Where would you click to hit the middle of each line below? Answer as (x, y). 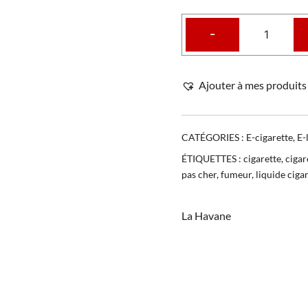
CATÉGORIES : (214, 137)
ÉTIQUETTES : (212, 158)
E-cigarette (269, 137)
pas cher (199, 174)
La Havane (206, 215)
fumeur (236, 174)
